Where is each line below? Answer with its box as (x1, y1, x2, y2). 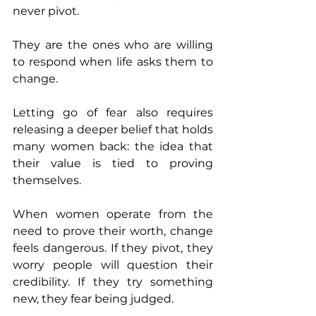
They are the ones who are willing (13, 38, 213, 52)
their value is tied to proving (13, 157, 213, 171)
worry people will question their (13, 258, 213, 272)
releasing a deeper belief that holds (13, 123, 213, 137)
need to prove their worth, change (13, 224, 213, 238)
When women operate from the (13, 207, 213, 221)
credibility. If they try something (13, 275, 213, 289)
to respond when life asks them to (13, 55, 213, 69)
